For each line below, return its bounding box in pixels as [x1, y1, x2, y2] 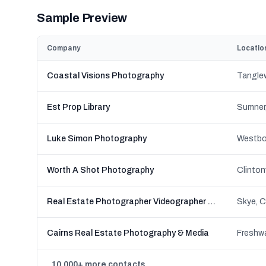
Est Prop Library [47, 103, 110, 112]
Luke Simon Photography [47, 134, 147, 143]
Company [47, 44, 80, 52]
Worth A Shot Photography [47, 166, 154, 175]
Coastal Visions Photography [47, 71, 164, 80]
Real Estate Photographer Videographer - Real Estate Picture [208, 197, 216, 206]
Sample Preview [37, 11, 128, 24]
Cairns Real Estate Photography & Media [47, 229, 209, 237]
